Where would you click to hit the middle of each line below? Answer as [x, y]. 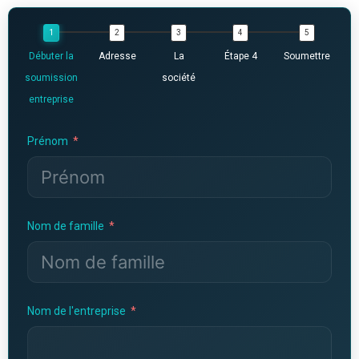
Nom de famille [65, 226]
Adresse [117, 56]
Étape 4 [240, 56]
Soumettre [307, 56]
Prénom [47, 141]
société [179, 77]
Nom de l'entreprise [76, 311]
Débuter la [52, 56]
